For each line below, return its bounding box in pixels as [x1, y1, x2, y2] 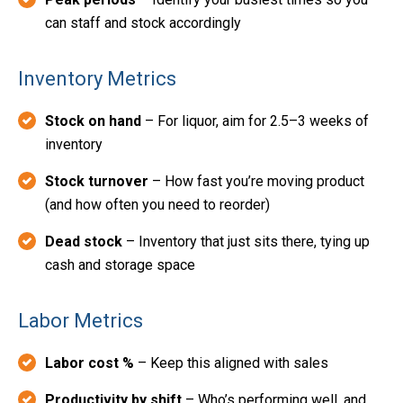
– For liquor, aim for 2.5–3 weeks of [141, 112, 369, 130]
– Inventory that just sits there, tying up [122, 232, 370, 250]
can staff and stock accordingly [45, 13, 241, 31]
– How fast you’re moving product [148, 172, 364, 190]
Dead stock [45, 232, 122, 250]
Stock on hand [45, 112, 141, 130]
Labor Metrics [18, 309, 143, 332]
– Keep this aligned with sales [134, 354, 328, 372]
